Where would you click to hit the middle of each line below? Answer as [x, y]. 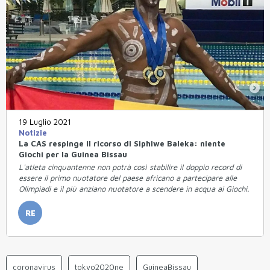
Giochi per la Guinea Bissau [73, 154]
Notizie [33, 132]
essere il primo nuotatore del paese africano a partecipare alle [128, 177]
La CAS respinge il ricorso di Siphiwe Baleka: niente [122, 143]
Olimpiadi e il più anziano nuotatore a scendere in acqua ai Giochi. [134, 188]
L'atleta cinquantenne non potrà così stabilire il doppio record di [130, 167]
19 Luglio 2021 [45, 121]
